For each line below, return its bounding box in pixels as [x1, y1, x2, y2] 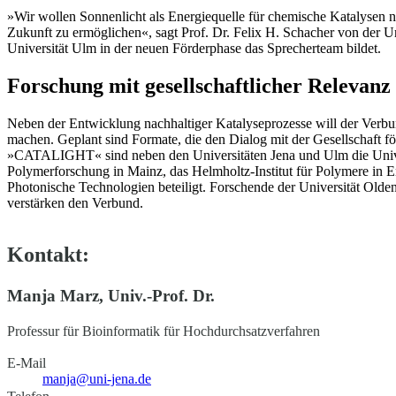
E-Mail [7, 355, 46, 371]
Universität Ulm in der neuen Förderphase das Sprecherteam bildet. [7, 41, 381, 57]
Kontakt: [7, 243, 89, 267]
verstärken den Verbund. [7, 195, 147, 211]
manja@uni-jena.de [42, 371, 151, 387]
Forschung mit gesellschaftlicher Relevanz [7, 74, 391, 98]
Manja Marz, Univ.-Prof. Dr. [7, 286, 215, 305]
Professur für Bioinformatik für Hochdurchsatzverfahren [7, 324, 320, 339]
